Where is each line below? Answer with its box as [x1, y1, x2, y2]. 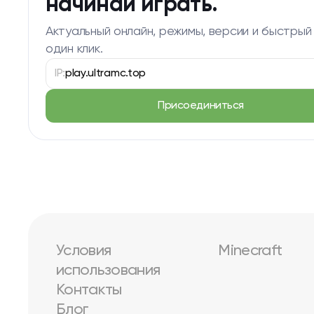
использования [56, 263, 161, 278]
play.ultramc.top [65, 68, 146, 79]
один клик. [46, 43, 103, 55]
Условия [56, 243, 111, 259]
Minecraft [218, 243, 282, 259]
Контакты [56, 282, 122, 298]
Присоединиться [158, 100, 244, 111]
